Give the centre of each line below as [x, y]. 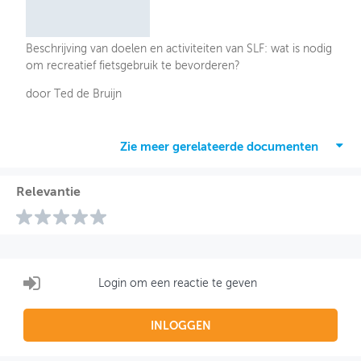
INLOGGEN [180, 327]
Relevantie [48, 193]
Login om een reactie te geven [178, 283]
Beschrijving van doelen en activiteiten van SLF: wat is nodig [179, 50]
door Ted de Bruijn [74, 95]
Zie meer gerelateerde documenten [219, 147]
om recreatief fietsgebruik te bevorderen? [133, 66]
